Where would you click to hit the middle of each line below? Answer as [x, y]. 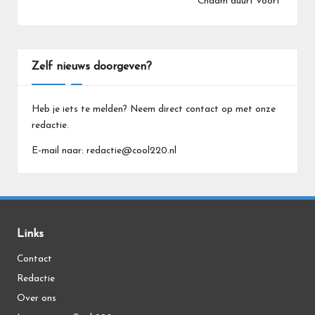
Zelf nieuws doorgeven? [92, 66]
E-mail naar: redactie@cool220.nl [104, 150]
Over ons [37, 298]
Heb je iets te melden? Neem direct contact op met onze [154, 109]
